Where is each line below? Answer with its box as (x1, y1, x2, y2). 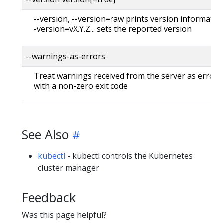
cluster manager (38, 162, 99, 173)
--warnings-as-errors (26, 50, 105, 62)
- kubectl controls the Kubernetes (65, 150, 193, 161)
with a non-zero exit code (34, 80, 128, 91)
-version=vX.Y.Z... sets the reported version (34, 23, 192, 34)
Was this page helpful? (22, 209, 107, 220)
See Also (22, 125, 69, 143)
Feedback (22, 188, 76, 206)
